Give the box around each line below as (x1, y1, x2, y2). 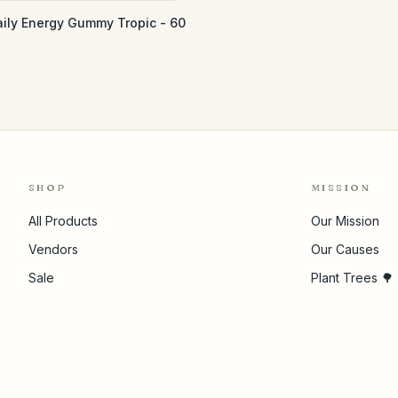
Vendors (28, 242, 78, 257)
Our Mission (311, 213, 379, 228)
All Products (28, 213, 98, 228)
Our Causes (311, 242, 379, 257)
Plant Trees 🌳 (311, 270, 394, 285)
